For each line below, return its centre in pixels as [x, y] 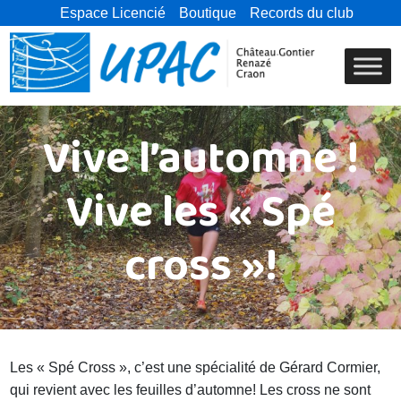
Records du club [302, 13]
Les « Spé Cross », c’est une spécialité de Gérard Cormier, [196, 368]
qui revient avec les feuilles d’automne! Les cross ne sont [191, 390]
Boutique [208, 13]
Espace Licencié [113, 13]
